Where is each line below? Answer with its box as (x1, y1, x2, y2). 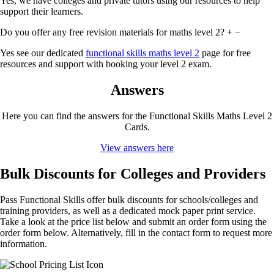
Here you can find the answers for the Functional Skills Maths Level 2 (2, 110, 272, 121)
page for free (199, 48, 251, 59)
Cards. (124, 121, 150, 132)
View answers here (100, 142, 174, 153)
